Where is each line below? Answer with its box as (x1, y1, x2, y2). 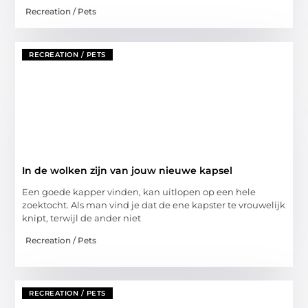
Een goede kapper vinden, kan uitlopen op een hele (22, 186, 256, 197)
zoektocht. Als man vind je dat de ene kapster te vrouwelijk (22, 199, 286, 210)
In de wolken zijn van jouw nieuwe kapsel (22, 164, 233, 177)
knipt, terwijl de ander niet (22, 212, 142, 223)
